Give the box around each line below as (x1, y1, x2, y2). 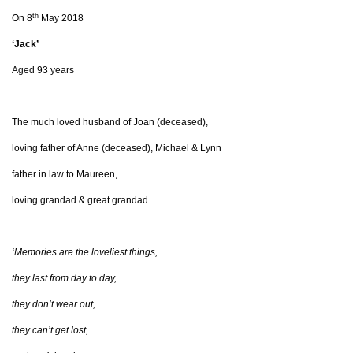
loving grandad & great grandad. (12, 195, 150, 206)
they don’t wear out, (12, 299, 95, 310)
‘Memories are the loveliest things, (12, 247, 158, 258)
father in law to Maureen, (12, 169, 117, 180)
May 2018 (39, 13, 84, 24)
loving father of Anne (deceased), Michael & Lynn (12, 143, 221, 154)
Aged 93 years (12, 65, 74, 76)
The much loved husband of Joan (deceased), (12, 117, 208, 128)
